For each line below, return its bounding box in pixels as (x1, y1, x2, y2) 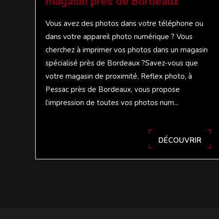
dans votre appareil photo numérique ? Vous (45, 31, 193, 42)
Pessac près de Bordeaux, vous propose (45, 84, 180, 94)
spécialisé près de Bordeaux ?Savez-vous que (45, 58, 198, 68)
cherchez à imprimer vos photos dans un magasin (45, 44, 208, 55)
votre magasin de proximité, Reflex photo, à (45, 71, 192, 81)
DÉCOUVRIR (158, 135, 201, 145)
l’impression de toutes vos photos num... (45, 97, 178, 108)
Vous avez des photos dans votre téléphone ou (45, 18, 203, 28)
